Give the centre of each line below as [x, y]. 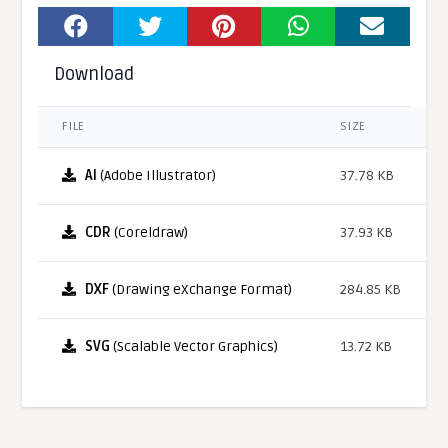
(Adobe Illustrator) [157, 175]
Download [94, 73]
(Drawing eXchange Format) [201, 289]
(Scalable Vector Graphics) [194, 346]
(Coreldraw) [150, 232]
